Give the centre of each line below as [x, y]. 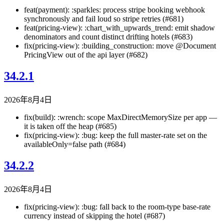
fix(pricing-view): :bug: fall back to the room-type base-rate [117, 206]
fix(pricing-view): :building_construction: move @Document [120, 46]
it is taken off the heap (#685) [70, 126]
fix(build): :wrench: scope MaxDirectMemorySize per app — [120, 117]
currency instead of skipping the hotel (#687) [94, 215]
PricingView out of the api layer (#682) [86, 55]
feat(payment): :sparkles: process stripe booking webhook [114, 10]
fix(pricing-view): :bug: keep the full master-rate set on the [115, 135]
